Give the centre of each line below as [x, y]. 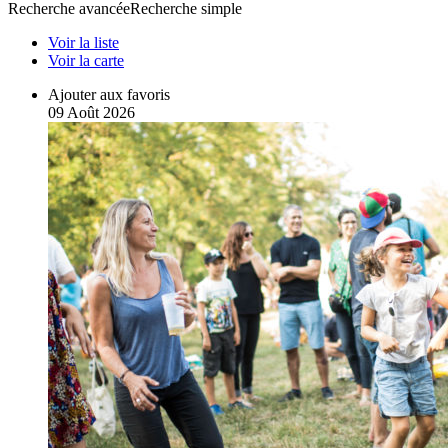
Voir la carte [86, 60]
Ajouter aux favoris [109, 94]
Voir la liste [83, 42]
